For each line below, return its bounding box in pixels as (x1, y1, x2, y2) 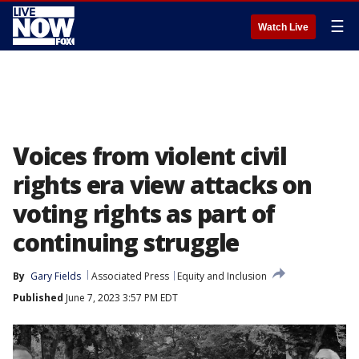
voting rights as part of (13, 197, 276, 230)
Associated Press (91, 269, 169, 283)
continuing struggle (13, 226, 240, 259)
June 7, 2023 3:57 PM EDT (63, 291, 178, 305)
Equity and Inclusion (177, 269, 267, 283)
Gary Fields (30, 269, 81, 283)
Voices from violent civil (13, 139, 287, 172)
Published (13, 291, 63, 305)
